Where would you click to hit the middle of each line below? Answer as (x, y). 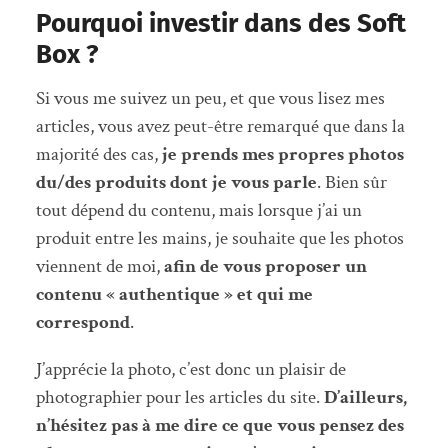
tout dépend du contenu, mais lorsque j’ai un (198, 210)
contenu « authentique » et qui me (174, 294)
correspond (82, 322)
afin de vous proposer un (265, 266)
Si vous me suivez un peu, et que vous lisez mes (210, 98)
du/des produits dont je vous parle (176, 182)
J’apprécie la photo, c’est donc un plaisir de (190, 369)
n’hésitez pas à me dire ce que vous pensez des (219, 425)
